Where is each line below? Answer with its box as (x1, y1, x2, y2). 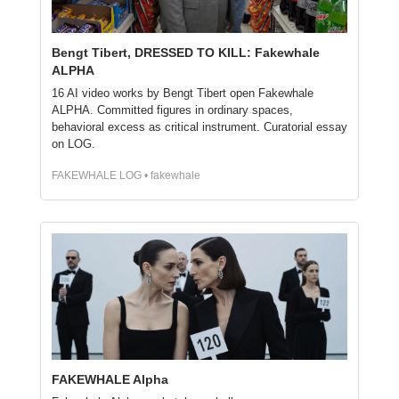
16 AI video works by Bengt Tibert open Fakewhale (52, 85, 313, 100)
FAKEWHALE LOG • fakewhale (52, 168, 200, 182)
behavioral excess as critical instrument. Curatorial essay (52, 119, 347, 134)
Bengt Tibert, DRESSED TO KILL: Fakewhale (52, 45, 320, 60)
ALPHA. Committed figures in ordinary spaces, (52, 102, 293, 117)
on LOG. (52, 136, 95, 151)
